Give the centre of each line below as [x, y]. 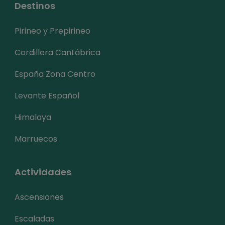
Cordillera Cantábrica [58, 52]
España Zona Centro [55, 74]
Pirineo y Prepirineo [52, 31]
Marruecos [36, 139]
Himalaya [33, 117]
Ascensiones [39, 197]
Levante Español [47, 95]
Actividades [43, 172]
